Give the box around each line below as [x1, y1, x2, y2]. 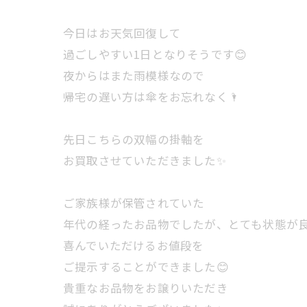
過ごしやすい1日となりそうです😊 [63, 45, 247, 62]
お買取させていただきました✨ [63, 151, 226, 169]
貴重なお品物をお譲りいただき [63, 279, 228, 296]
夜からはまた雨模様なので [63, 66, 205, 84]
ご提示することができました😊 [63, 258, 229, 275]
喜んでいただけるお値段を [63, 236, 204, 254]
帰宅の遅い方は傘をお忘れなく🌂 [63, 88, 240, 105]
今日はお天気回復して [63, 24, 181, 41]
